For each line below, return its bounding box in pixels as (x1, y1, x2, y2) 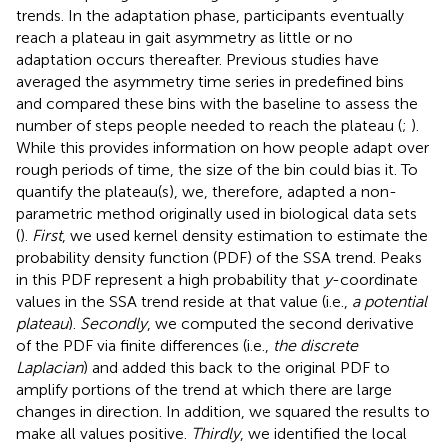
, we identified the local (240, 424, 407, 444)
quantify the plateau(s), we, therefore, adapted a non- (16, 182, 397, 202)
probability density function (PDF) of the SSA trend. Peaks (16, 248, 422, 268)
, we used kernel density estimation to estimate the (62, 226, 428, 246)
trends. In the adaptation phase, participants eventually (16, 6, 404, 26)
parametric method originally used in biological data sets (16, 204, 417, 224)
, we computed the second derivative (147, 314, 414, 334)
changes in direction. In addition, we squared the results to (16, 402, 430, 422)
